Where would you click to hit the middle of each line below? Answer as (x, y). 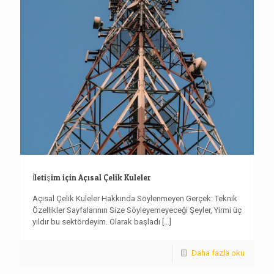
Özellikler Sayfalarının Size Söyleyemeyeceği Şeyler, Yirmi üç (137, 210)
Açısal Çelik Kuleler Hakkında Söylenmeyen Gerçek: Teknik (135, 199)
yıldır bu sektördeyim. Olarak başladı (96, 222)
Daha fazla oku (218, 253)
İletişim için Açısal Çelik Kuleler (92, 178)
